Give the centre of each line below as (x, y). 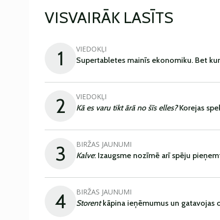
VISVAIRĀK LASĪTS (109, 17)
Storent (88, 203)
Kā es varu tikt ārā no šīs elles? (127, 108)
